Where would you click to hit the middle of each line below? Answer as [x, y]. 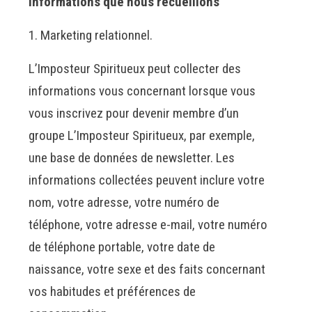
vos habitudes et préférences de [112, 291]
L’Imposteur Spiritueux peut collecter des [135, 68]
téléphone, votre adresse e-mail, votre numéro [148, 224]
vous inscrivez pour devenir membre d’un [134, 113]
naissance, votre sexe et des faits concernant [147, 269]
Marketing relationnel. [97, 35]
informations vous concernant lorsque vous [142, 91]
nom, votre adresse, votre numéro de [124, 202]
